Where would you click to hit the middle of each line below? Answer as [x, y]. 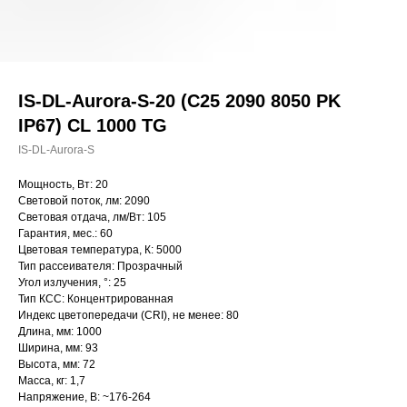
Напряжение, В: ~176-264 [84, 397]
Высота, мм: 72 [57, 364]
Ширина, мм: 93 [58, 348]
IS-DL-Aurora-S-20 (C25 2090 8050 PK [179, 101]
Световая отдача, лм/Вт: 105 [92, 217]
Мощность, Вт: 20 [63, 184]
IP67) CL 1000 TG [93, 125]
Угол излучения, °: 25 [72, 283]
